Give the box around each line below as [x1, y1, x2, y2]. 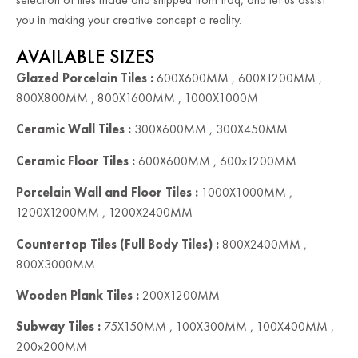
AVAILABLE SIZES [16, 44, 155, 70]
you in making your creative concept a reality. [16, 11, 241, 29]
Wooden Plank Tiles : [16, 287, 139, 304]
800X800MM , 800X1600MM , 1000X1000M [16, 89, 258, 107]
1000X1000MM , [198, 184, 292, 201]
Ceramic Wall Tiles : [16, 121, 131, 138]
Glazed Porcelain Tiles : [16, 70, 153, 87]
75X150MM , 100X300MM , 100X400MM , [101, 318, 334, 336]
